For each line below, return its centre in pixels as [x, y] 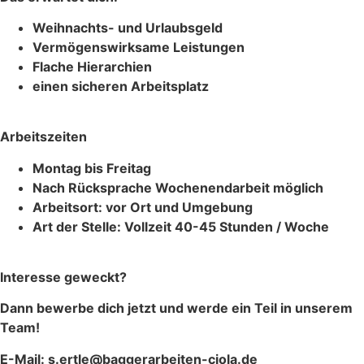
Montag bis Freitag [92, 168]
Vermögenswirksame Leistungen [139, 47]
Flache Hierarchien [92, 66]
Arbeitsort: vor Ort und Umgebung [143, 207]
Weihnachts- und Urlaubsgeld [128, 27]
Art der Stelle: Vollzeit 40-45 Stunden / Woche [181, 226]
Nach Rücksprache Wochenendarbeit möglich [178, 187]
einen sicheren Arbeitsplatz [121, 86]
